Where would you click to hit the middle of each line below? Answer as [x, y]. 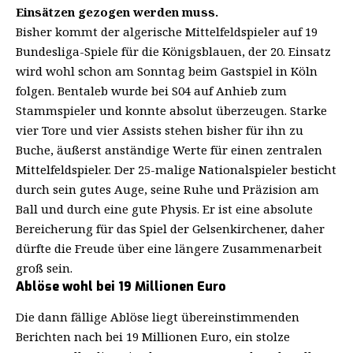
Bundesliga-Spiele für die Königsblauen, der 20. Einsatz [173, 51]
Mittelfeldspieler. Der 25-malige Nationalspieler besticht [176, 169]
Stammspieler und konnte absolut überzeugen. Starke [171, 110]
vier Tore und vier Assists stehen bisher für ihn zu [160, 130]
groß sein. [44, 268]
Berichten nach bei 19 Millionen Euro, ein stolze [153, 337]
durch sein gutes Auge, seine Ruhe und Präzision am [167, 189]
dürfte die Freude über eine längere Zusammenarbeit [169, 248]
